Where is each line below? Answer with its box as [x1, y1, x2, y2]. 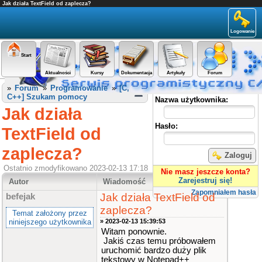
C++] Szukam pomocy [7, 92, 87, 101]
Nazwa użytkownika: [154, 95, 228, 104]
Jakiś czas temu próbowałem [101, 236, 216, 246]
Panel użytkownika [171, 81, 240, 90]
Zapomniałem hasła [191, 188, 256, 197]
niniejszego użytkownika [8, 218, 91, 226]
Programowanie [50, 84, 108, 92]
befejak [6, 192, 35, 201]
